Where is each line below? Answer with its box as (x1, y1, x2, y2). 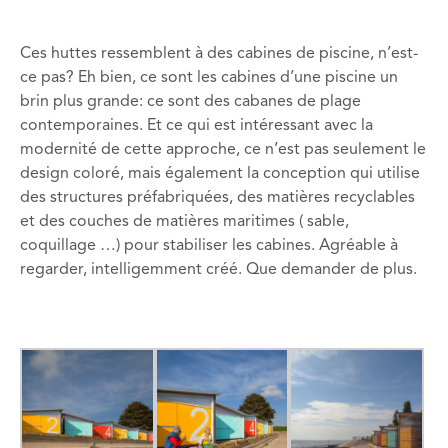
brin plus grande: (20, 93, 143, 110)
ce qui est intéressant (166, 117, 320, 134)
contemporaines (20, 117, 139, 134)
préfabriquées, (127, 189, 233, 206)
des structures (20, 189, 123, 206)
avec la (324, 117, 373, 134)
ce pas (20, 69, 66, 86)
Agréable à (319, 237, 398, 254)
